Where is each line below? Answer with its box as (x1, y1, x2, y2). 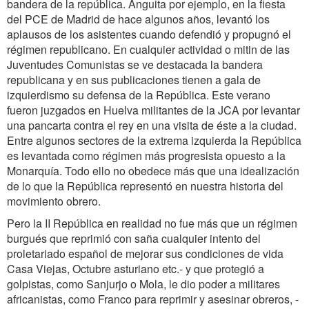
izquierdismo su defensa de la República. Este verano (7, 87, 270, 103)
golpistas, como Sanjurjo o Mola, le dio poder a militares (7, 276, 280, 292)
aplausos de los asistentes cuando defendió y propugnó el (7, 26, 291, 42)
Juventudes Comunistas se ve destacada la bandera (7, 57, 263, 72)
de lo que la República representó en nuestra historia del (7, 178, 283, 194)
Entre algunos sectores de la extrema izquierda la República (7, 132, 301, 148)
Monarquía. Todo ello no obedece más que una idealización (7, 163, 299, 179)
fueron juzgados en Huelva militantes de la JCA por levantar (7, 102, 300, 118)
